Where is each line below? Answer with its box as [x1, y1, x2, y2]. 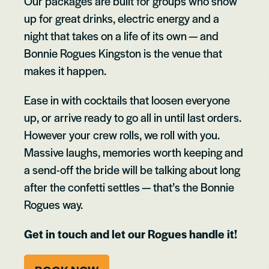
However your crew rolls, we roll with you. [24, 126, 220, 143]
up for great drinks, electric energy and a [24, 10, 219, 26]
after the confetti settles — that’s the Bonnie [24, 178, 234, 195]
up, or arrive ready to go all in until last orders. [24, 109, 241, 125]
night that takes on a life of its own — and [24, 27, 219, 44]
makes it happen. [24, 62, 106, 79]
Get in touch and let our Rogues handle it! [24, 225, 237, 242]
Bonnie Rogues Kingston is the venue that [24, 44, 222, 61]
